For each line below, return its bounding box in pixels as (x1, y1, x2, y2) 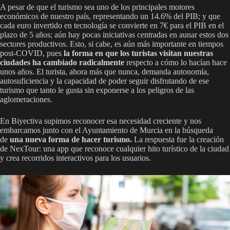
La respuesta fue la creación (132, 135, 224, 144)
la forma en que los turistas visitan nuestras (64, 48, 213, 57)
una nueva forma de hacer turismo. (10, 135, 132, 144)
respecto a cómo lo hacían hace (124, 57, 227, 67)
